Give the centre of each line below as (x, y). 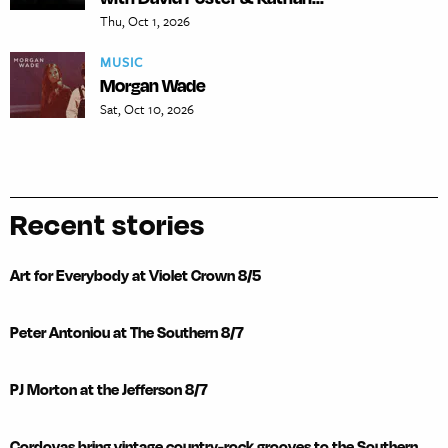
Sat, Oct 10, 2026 (147, 109)
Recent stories (107, 224)
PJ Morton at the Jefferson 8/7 (109, 390)
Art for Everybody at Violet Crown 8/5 (135, 276)
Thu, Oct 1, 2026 (145, 21)
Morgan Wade (153, 85)
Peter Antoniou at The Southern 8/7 (127, 333)
